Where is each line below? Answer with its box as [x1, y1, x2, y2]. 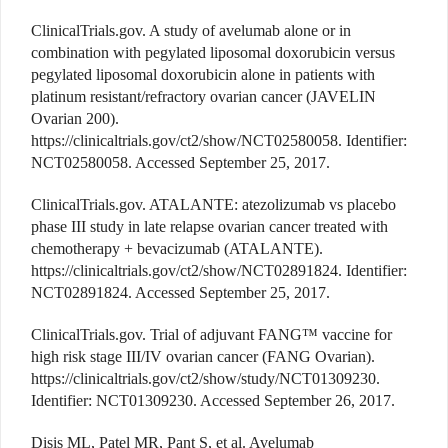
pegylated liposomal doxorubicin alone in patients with [31, 66, 375, 84]
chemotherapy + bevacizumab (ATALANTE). [31, 240, 323, 258]
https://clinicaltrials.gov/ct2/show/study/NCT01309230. [31, 370, 380, 388]
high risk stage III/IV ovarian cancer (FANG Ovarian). [31, 348, 375, 366]
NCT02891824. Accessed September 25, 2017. [31, 284, 330, 302]
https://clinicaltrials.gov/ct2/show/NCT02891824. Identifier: [31, 262, 407, 280]
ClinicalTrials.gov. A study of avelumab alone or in [31, 22, 351, 40]
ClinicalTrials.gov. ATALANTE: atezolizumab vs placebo [31, 196, 396, 214]
